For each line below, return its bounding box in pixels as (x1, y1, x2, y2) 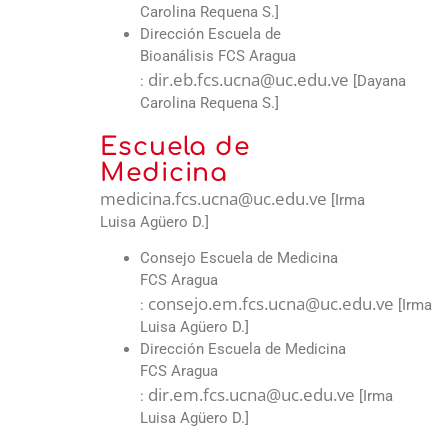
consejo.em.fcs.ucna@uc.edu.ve (148, 292, 394, 316)
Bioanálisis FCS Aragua (140, 46, 296, 65)
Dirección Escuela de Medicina (140, 340, 346, 359)
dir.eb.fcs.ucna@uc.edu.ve (148, 67, 349, 91)
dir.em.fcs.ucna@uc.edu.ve (148, 383, 355, 407)
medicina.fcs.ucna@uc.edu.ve (100, 186, 327, 210)
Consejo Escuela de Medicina (140, 249, 338, 268)
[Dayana (349, 71, 406, 90)
